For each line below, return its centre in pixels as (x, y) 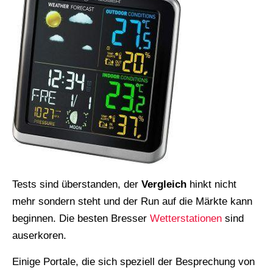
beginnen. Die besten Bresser (81, 219)
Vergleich (164, 185)
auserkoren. (39, 236)
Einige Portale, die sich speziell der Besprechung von (133, 262)
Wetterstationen (186, 219)
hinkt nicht (211, 185)
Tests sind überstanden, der (77, 185)
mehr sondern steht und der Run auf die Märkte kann (132, 202)
